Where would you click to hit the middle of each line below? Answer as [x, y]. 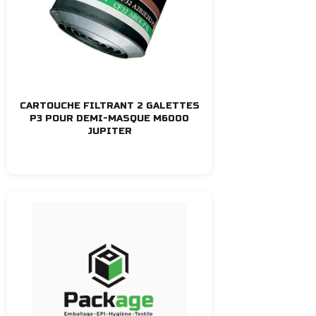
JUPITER [109, 131]
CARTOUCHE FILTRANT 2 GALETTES [109, 105]
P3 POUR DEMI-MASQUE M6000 [109, 118]
